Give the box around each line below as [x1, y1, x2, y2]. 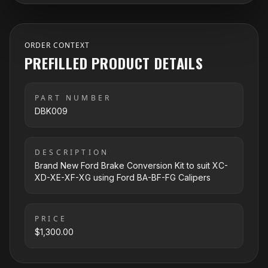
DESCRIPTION [35, 147, 109, 157]
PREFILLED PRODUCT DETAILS [25, 52, 203, 74]
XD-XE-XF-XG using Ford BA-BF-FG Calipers [35, 172, 211, 182]
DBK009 [35, 106, 68, 116]
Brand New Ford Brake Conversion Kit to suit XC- [35, 160, 228, 170]
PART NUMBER [35, 93, 112, 103]
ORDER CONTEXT [25, 40, 90, 50]
